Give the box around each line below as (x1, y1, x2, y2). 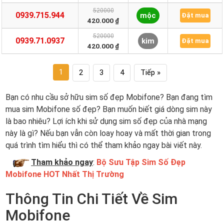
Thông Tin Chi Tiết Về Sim (5, 190, 177, 207)
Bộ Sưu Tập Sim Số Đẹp (96, 157, 185, 167)
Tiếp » (140, 68, 160, 77)
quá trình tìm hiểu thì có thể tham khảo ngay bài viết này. (5, 140, 202, 150)
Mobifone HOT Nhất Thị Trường (5, 169, 124, 179)
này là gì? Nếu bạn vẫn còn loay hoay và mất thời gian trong (5, 128, 211, 138)
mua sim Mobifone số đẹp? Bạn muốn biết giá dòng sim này (5, 104, 212, 114)
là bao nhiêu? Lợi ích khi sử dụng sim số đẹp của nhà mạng (5, 116, 207, 126)
